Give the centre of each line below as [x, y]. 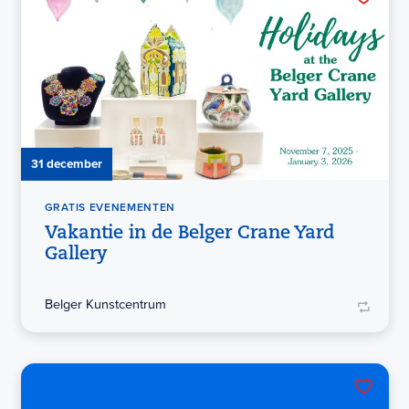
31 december [66, 164]
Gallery [76, 254]
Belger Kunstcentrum [105, 304]
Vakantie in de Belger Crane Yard [189, 233]
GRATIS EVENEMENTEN [110, 207]
